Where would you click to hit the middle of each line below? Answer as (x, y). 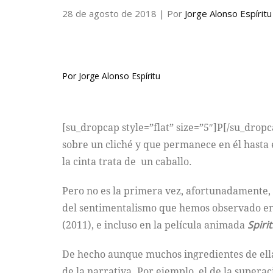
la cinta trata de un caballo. (127, 162)
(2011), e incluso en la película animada (155, 225)
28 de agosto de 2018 (111, 13)
